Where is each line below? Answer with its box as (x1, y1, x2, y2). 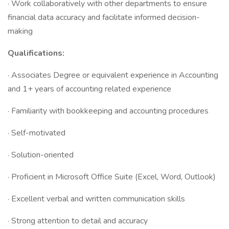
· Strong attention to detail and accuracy (8, 215, 148, 226)
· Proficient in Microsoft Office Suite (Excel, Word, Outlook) (8, 171, 216, 182)
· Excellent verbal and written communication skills (8, 193, 185, 204)
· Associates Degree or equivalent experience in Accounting (8, 70, 218, 81)
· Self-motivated (8, 127, 65, 139)
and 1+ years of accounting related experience (8, 83, 171, 95)
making (8, 26, 33, 37)
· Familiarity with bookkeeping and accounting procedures (8, 105, 209, 117)
